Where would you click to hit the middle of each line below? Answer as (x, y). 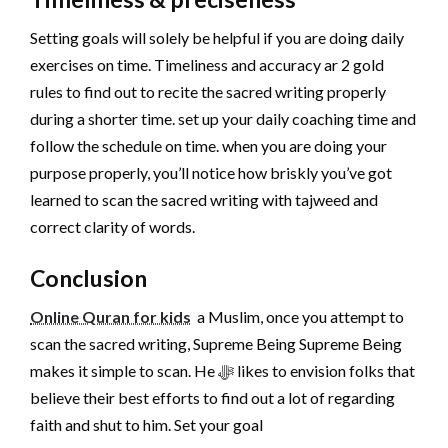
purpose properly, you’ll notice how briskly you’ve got (211, 172)
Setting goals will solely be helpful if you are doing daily (217, 37)
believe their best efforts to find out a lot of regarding (212, 397)
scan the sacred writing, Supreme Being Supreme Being (216, 343)
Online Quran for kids (110, 316)
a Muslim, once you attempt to (297, 316)
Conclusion (88, 277)
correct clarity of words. (112, 226)
